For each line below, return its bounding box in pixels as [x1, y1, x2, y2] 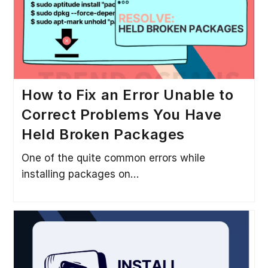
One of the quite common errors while [21, 151, 205, 164]
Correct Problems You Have [21, 105, 222, 123]
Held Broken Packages [21, 125, 185, 143]
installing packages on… [21, 167, 139, 180]
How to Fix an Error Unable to [21, 86, 234, 103]
